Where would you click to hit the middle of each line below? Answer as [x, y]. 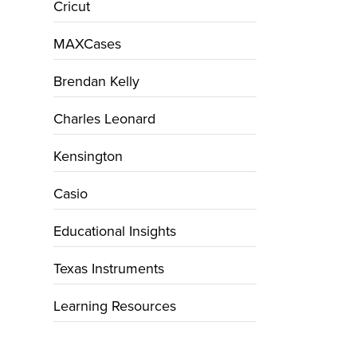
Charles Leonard [105, 119]
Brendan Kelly [97, 81]
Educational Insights [115, 231]
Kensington [88, 156]
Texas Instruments [109, 269]
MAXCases [88, 44]
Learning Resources [115, 306]
